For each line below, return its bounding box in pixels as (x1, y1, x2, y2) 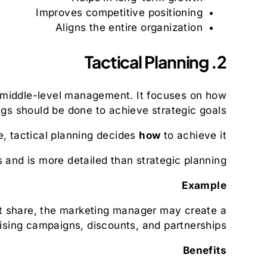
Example (182, 179, 226, 191)
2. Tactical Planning (217, 51, 226, 72)
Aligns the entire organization (55, 21, 203, 33)
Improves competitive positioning (36, 6, 203, 18)
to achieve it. (160, 129, 226, 141)
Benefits (182, 244, 226, 256)
